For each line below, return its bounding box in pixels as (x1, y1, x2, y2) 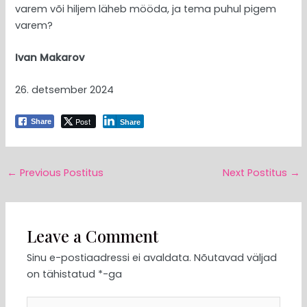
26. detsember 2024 (15, 83, 114, 97)
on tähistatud (27, 267, 99, 281)
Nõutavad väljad (194, 250, 278, 265)
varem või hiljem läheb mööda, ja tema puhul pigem (15, 1, 277, 16)
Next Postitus (223, 166, 291, 180)
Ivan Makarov (15, 50, 85, 64)
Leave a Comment (27, 224, 159, 247)
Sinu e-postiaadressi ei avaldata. (27, 250, 192, 265)
